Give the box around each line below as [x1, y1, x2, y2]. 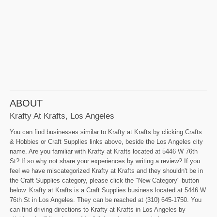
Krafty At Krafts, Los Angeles [10, 111, 114, 121]
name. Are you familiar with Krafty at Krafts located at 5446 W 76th [10, 148, 198, 155]
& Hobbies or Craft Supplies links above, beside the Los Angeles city [10, 138, 203, 146]
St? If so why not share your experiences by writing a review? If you [10, 157, 200, 165]
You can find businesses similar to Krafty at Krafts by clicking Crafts [10, 128, 202, 136]
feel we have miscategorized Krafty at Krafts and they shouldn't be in [10, 167, 203, 175]
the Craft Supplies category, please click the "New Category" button [10, 177, 199, 185]
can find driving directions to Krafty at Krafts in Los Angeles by [10, 206, 186, 214]
